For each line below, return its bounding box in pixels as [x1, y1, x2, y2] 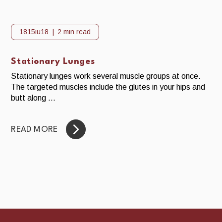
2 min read [57, 27, 91, 36]
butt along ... [11, 94, 56, 103]
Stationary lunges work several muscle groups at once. [11, 72, 201, 81]
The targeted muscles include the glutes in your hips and [11, 83, 206, 92]
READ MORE [11, 125, 58, 134]
